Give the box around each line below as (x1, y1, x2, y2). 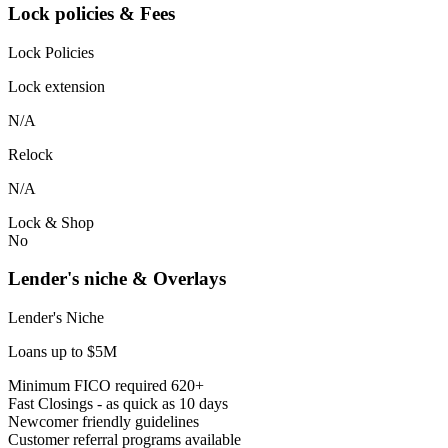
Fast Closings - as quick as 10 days (8, 395, 228, 413)
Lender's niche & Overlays (8, 268, 226, 290)
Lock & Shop (8, 213, 94, 231)
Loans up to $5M (8, 343, 117, 361)
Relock (8, 145, 53, 163)
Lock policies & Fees (8, 2, 175, 24)
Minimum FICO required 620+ (8, 377, 204, 395)
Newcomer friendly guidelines (8, 413, 199, 431)
